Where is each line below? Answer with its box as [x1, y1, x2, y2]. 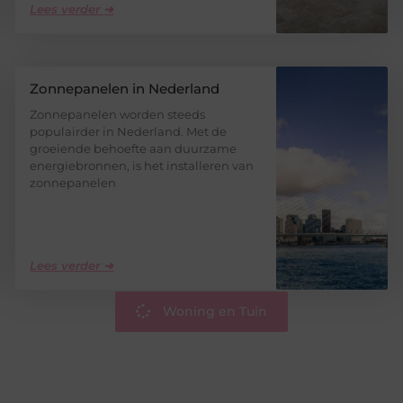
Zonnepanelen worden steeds [30, 106, 206, 121]
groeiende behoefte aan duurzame [30, 140, 237, 156]
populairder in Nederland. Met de [30, 123, 228, 139]
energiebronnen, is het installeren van [30, 157, 255, 173]
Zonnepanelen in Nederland [30, 79, 220, 97]
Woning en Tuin [163, 302, 267, 319]
